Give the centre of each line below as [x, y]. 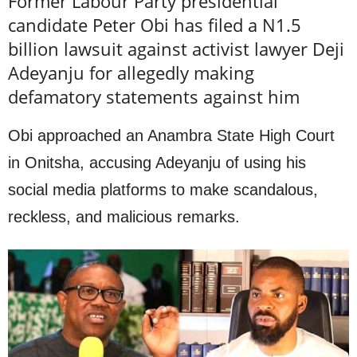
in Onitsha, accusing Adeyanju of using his [157, 162]
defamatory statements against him [154, 96]
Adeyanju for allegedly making [131, 72]
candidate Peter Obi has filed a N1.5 [155, 24]
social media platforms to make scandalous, [163, 189]
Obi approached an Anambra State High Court [171, 135]
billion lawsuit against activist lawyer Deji [176, 48]
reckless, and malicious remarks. [124, 216]
